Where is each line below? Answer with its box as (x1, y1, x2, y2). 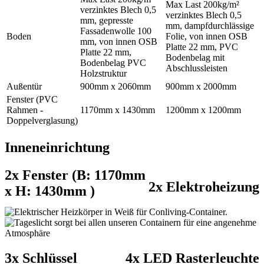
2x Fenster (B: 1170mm (5, 167, 146, 183)
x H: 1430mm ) (5, 183, 95, 199)
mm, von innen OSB (80, 37, 157, 47)
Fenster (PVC (6, 94, 58, 105)
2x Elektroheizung (148, 179, 259, 195)
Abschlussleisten (166, 63, 227, 74)
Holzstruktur (80, 68, 127, 79)
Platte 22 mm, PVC (166, 42, 238, 52)
